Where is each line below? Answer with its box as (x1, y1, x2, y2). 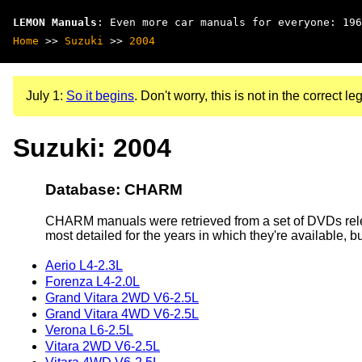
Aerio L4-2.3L (45, 258, 123, 272)
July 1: (26, 89, 66, 103)
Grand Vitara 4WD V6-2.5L (45, 306, 199, 321)
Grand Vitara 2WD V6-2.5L (45, 290, 199, 305)
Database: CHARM (45, 180, 183, 198)
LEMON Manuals (13, 16, 97, 28)
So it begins (66, 89, 134, 103)
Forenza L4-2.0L (45, 274, 140, 288)
